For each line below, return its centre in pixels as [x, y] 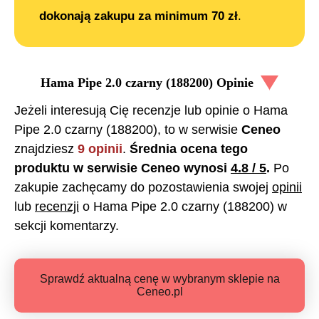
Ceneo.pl [159, 292]
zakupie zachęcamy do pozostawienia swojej [143, 188]
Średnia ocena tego [189, 149]
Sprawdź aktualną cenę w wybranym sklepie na [159, 279]
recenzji [57, 207]
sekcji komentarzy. [67, 226]
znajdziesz [46, 149]
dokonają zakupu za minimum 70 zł [138, 16]
